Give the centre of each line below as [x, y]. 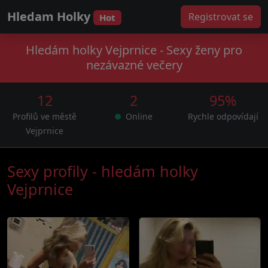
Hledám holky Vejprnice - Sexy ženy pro [134, 50]
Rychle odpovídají [223, 116]
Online [138, 116]
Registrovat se [221, 17]
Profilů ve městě [45, 116]
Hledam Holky [50, 16]
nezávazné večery [134, 65]
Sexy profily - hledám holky [103, 171]
